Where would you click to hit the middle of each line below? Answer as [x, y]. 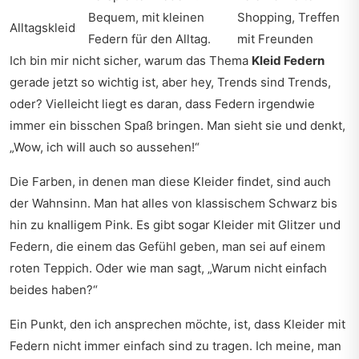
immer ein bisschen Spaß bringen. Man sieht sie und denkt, [177, 125]
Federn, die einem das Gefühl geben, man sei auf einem [167, 246]
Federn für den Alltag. [149, 39]
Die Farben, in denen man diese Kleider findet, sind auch [170, 182]
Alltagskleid [42, 28]
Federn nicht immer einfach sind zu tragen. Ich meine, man [175, 346]
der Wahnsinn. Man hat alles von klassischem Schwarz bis [173, 203]
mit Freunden [275, 39]
